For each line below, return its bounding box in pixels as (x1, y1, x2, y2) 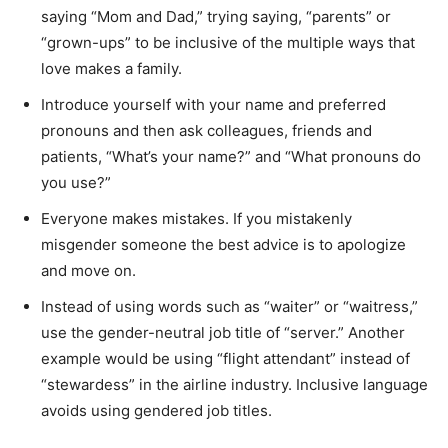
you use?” (41, 172, 111, 192)
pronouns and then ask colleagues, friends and (41, 120, 372, 140)
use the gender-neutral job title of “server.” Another (41, 322, 405, 342)
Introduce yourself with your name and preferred (41, 94, 386, 114)
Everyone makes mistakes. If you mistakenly (41, 208, 352, 228)
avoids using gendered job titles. (41, 400, 272, 420)
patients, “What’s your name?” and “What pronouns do (41, 146, 421, 166)
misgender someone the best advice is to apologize (41, 234, 406, 254)
